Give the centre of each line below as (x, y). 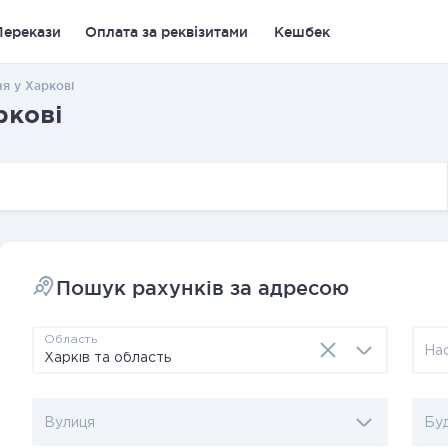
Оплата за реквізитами (166, 31)
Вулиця (69, 423)
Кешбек (302, 31)
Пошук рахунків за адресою (202, 288)
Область (70, 339)
